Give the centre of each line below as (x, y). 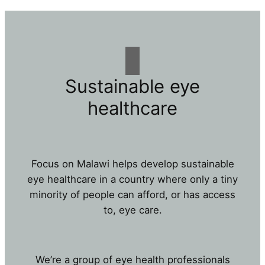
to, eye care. (132, 210)
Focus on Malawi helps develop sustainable (132, 164)
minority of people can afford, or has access (132, 194)
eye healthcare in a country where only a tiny (132, 179)
